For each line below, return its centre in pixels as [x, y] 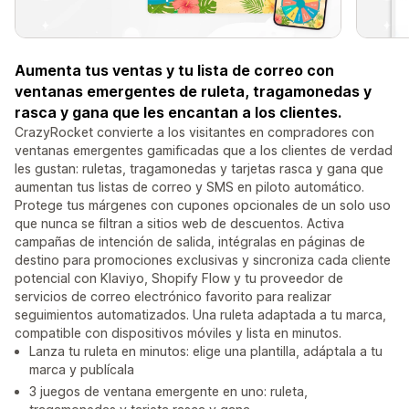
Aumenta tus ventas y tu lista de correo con [174, 71]
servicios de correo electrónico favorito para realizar [173, 297]
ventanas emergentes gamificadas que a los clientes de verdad [204, 151]
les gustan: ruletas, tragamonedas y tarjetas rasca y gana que [199, 169]
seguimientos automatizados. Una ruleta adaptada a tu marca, [200, 315]
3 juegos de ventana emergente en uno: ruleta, [168, 392]
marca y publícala [82, 370]
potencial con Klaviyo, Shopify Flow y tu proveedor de [179, 278]
